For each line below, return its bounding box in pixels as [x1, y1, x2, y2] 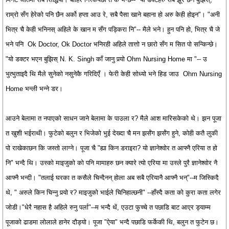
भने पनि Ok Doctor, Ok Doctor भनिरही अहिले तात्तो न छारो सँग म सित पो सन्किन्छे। [6, 40, 218, 48]
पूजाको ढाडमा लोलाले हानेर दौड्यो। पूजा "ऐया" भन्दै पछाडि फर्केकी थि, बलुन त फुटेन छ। [6, 218, 219, 226]
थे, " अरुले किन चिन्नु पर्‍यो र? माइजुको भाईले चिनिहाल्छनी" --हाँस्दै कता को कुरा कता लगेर [6, 189, 221, 196]
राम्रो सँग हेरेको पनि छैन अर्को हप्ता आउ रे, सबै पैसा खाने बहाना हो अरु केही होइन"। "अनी [6, 11, 220, 18]
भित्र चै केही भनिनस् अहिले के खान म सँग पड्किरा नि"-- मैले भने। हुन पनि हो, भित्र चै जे [6, 26, 220, 33]
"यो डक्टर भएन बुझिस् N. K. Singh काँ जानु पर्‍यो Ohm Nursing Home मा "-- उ [6, 55, 207, 63]
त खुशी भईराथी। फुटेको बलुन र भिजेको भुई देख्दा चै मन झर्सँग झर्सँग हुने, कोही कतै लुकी [6, 129, 218, 137]
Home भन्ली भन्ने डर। [6, 85, 63, 93]
